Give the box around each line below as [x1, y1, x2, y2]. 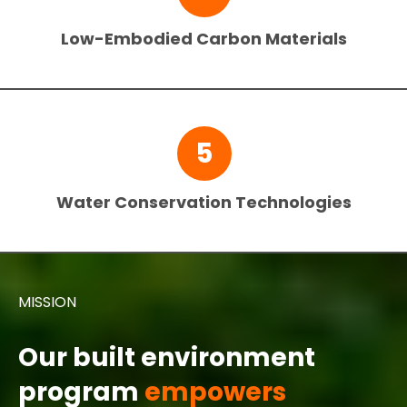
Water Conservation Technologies [56, 191, 352, 214]
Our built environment [18, 340, 315, 376]
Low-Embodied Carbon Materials [61, 27, 347, 51]
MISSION [18, 292, 76, 313]
